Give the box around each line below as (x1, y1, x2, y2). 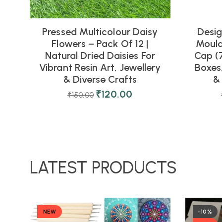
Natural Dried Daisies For (45, 49, 155, 61)
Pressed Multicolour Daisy (42, 25, 158, 38)
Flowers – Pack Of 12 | (52, 37, 149, 50)
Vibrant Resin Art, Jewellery (39, 61, 161, 73)
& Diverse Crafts (63, 73, 137, 85)
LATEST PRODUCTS (30, 157, 177, 178)
